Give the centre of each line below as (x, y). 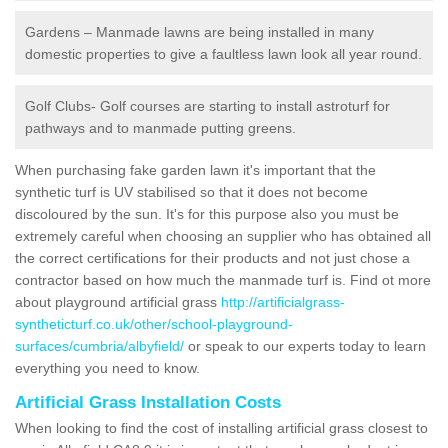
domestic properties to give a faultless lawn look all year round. (223, 53)
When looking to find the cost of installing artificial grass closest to (221, 427)
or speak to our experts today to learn (305, 345)
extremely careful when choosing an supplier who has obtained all (223, 235)
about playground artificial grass (118, 301)
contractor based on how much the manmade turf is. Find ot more (223, 279)
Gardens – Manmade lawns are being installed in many (199, 31)
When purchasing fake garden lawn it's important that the (195, 169)
